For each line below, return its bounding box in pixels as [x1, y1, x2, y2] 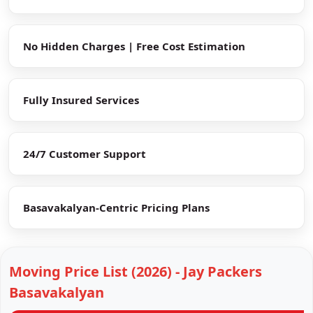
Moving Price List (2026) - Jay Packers [9, 261, 262, 281]
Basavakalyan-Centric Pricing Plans [23, 200, 210, 214]
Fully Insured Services [23, 92, 139, 107]
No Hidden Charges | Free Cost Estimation [23, 38, 245, 53]
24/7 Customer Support [23, 146, 146, 161]
